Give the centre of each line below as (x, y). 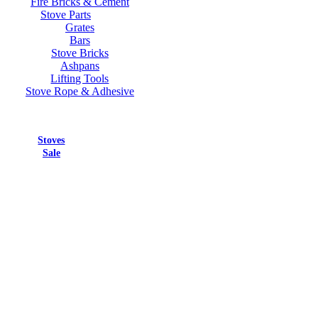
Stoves (51, 140)
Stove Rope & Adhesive (79, 91)
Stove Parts (65, 14)
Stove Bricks (79, 53)
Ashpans (79, 65)
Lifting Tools (80, 78)
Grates (79, 27)
